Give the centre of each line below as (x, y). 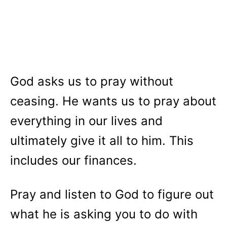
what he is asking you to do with (104, 214)
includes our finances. (75, 160)
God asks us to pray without (92, 81)
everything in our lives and (86, 121)
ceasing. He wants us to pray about (113, 101)
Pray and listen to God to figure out (112, 194)
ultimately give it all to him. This (102, 141)
